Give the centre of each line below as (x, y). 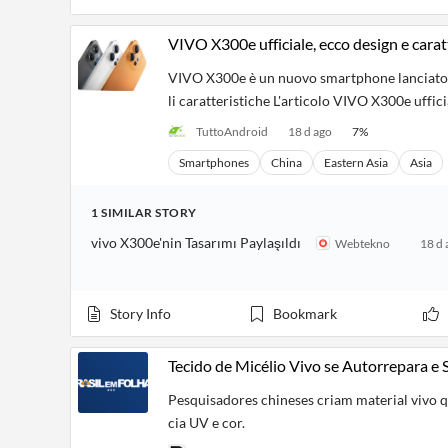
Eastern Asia (356, 162)
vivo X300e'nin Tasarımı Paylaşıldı (196, 242)
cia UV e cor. (206, 422)
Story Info (140, 313)
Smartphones (214, 162)
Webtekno (362, 243)
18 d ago (310, 131)
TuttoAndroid (232, 131)
